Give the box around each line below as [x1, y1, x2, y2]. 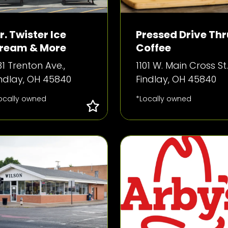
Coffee [135, 41, 171, 55]
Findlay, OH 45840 [135, 73, 216, 85]
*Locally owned [135, 94, 191, 104]
